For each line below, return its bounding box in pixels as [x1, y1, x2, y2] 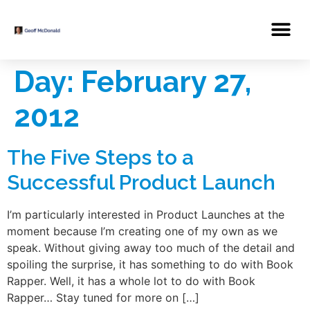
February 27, [81, 65, 251, 99]
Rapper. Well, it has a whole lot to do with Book [7, 274, 255, 288]
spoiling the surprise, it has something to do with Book [7, 257, 293, 271]
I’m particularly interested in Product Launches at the [7, 208, 284, 221]
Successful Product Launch [7, 170, 275, 194]
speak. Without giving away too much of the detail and [7, 241, 295, 255]
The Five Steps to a [7, 145, 194, 170]
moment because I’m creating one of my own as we [7, 224, 277, 238]
